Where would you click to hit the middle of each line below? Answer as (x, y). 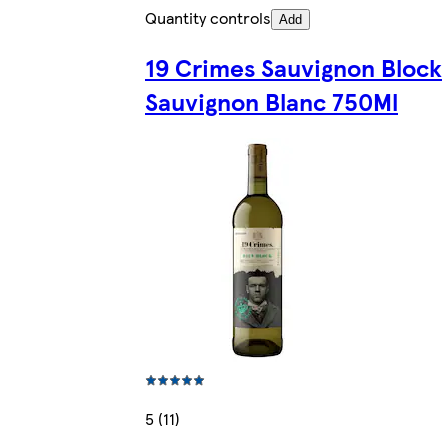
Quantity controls (208, 18)
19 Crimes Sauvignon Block (293, 67)
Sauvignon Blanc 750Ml (271, 101)
